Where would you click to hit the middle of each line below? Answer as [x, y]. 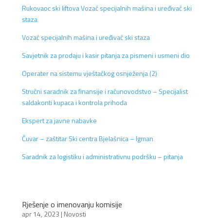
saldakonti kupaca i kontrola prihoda [74, 102]
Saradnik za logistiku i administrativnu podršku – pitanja [102, 156]
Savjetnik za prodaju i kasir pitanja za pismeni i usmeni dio [106, 55]
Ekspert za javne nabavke [59, 120]
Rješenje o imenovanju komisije [72, 204]
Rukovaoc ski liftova [50, 8]
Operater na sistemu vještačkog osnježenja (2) [89, 73]
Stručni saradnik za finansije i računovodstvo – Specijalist [105, 91]
